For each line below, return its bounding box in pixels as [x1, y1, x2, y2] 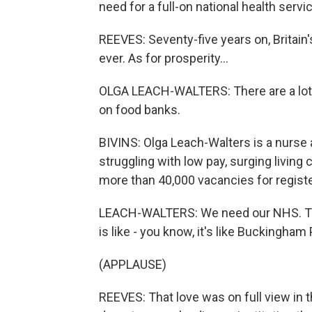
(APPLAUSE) [99, 257, 166, 272]
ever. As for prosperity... [99, 51, 228, 65]
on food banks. [99, 102, 180, 117]
